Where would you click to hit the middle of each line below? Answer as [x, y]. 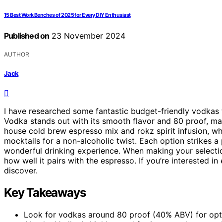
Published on [27, 36]
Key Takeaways [45, 192]
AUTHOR [17, 55]
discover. [21, 170]
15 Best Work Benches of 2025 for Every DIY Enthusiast [67, 15]
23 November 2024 [87, 36]
